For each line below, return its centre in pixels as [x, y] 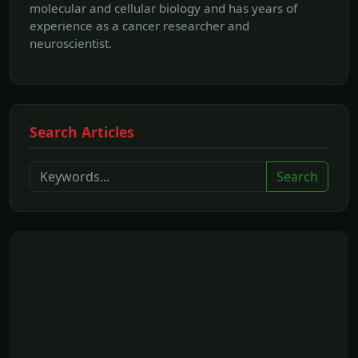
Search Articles [82, 132]
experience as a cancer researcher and [139, 26]
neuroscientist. [71, 44]
